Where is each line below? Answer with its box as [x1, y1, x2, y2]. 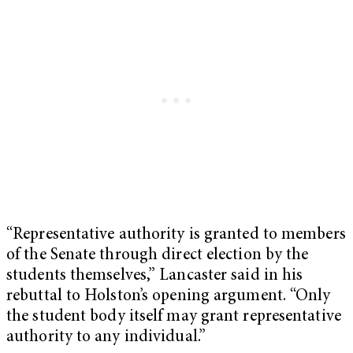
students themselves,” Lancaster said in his [6, 267, 303, 284]
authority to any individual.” [6, 329, 206, 346]
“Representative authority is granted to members [6, 226, 346, 243]
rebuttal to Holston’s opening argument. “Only [6, 288, 331, 305]
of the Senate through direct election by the [6, 247, 309, 264]
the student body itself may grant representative [6, 308, 341, 325]
